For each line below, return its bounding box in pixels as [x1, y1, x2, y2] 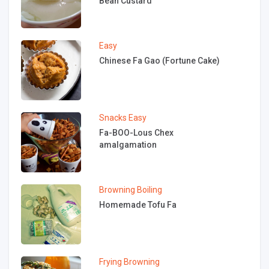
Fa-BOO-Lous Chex [99, 127, 174, 138]
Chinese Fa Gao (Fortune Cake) [99, 55, 220, 65]
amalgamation [99, 139, 157, 150]
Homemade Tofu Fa [99, 199, 177, 210]
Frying [99, 256, 122, 267]
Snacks [99, 112, 127, 122]
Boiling [137, 184, 162, 195]
